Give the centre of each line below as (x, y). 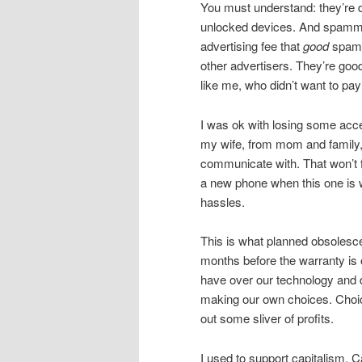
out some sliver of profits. (267, 318)
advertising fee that (252, 46)
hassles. (223, 201)
